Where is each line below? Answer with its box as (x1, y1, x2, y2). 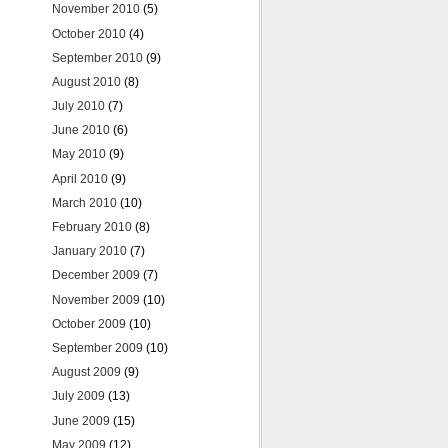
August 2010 (52, 74, 121, 89)
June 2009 (52, 413, 110, 428)
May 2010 (52, 147, 106, 162)
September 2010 (52, 50, 143, 65)
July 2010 (52, 99, 105, 114)
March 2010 (52, 195, 117, 210)
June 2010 (52, 123, 110, 138)
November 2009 (52, 292, 140, 307)
